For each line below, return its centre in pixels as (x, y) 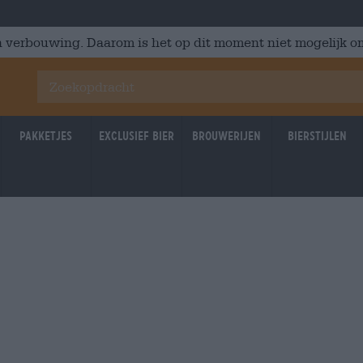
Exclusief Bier (136, 136)
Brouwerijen (227, 136)
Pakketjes (46, 136)
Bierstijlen (317, 136)
